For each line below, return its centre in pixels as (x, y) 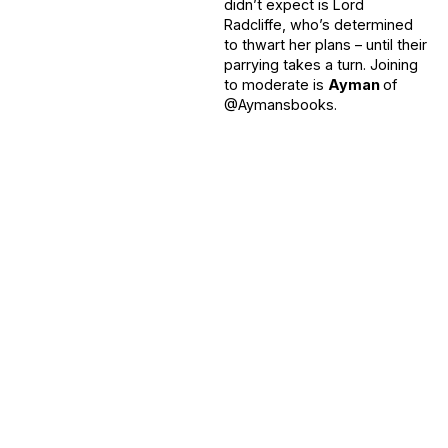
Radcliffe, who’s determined (318, 25)
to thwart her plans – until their (325, 45)
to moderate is (276, 85)
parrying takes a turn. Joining (321, 65)
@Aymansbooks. (280, 105)
